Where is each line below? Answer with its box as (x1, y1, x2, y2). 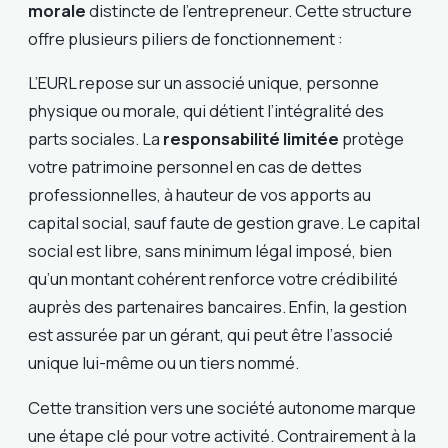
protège (339, 127, 404, 151)
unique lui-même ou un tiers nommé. (28, 351, 299, 375)
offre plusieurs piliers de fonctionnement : (28, 26, 343, 50)
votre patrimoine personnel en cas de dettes (28, 155, 362, 179)
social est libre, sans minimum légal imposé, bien (28, 239, 392, 263)
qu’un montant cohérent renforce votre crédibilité (28, 267, 398, 291)
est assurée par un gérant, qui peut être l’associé (28, 323, 393, 347)
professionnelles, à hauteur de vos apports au (28, 183, 371, 207)
